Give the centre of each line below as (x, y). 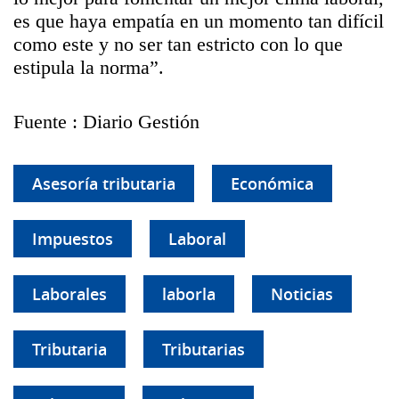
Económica (272, 183)
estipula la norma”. (89, 67)
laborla (189, 294)
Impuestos (73, 239)
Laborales (69, 294)
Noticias (302, 294)
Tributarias (204, 349)
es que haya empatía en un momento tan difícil (199, 21)
